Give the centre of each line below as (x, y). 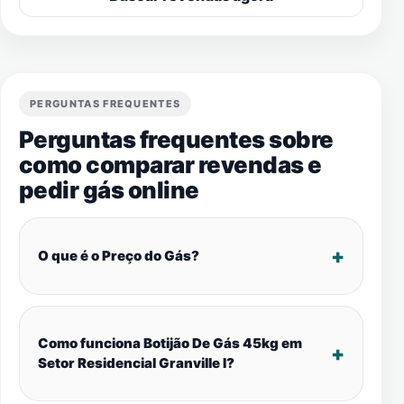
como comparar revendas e (170, 165)
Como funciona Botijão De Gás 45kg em (170, 343)
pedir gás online (109, 190)
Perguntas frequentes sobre (176, 139)
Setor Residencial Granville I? (136, 363)
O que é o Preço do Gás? (119, 256)
